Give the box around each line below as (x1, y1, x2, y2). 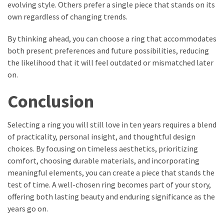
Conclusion (7, 90, 94, 113)
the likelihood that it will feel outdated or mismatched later (7, 57, 213, 68)
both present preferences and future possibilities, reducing (7, 45, 209, 56)
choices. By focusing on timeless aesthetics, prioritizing (7, 143, 198, 154)
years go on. (7, 203, 49, 214)
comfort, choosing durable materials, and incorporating (7, 155, 199, 166)
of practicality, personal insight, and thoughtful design (7, 131, 195, 142)
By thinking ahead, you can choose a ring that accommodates (7, 33, 216, 44)
